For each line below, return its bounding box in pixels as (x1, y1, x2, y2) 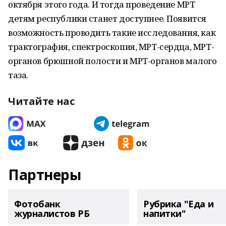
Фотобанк (14, 198, 61, 210)
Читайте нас (8, 94, 75, 108)
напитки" (143, 207, 186, 219)
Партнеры (8, 165, 81, 184)
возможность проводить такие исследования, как (8, 27, 216, 38)
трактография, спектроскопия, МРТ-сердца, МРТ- (8, 41, 214, 52)
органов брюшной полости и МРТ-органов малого (8, 55, 217, 67)
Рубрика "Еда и (143, 198, 214, 210)
